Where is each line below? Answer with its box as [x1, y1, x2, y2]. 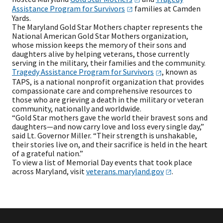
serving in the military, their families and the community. [12, 58, 206, 68]
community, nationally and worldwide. [12, 103, 141, 113]
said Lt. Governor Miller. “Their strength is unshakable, [12, 130, 197, 140]
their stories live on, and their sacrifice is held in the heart [12, 139, 208, 149]
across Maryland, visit [12, 166, 86, 176]
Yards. [12, 13, 31, 23]
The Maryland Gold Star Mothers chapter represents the [12, 22, 203, 32]
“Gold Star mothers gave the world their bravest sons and [12, 112, 208, 122]
